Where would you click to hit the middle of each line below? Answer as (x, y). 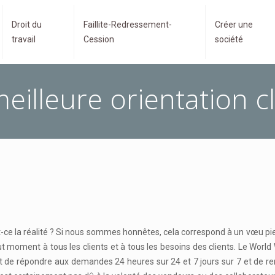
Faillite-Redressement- (127, 25)
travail (23, 39)
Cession (99, 39)
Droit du (26, 25)
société (229, 39)
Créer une (234, 25)
